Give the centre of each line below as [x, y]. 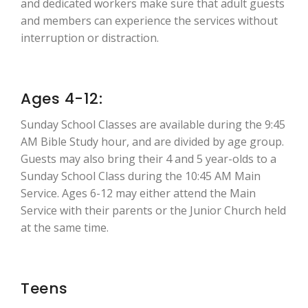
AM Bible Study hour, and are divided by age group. [152, 142]
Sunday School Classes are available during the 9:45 [153, 124]
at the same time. [65, 228]
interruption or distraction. [90, 38]
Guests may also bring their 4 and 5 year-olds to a [148, 159]
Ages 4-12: [62, 99]
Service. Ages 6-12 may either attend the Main [138, 193]
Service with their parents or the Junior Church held [153, 210]
